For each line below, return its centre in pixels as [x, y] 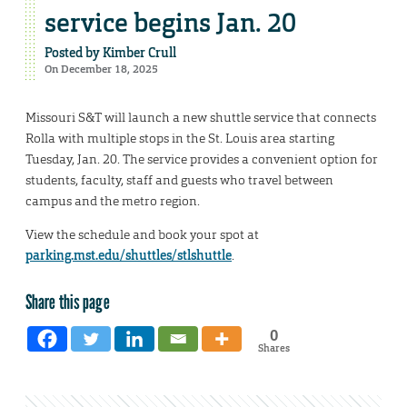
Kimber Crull [139, 53]
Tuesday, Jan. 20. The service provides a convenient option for [202, 159]
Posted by [74, 53]
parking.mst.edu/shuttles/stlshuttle [129, 256]
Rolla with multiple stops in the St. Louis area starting [180, 139]
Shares [273, 348]
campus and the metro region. [113, 201]
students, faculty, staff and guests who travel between [179, 180]
